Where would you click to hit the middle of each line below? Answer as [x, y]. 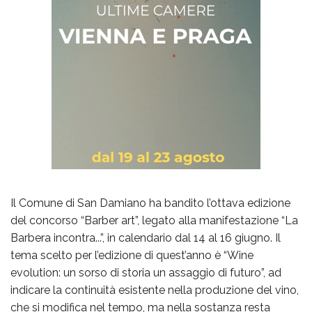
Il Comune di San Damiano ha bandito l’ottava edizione [150, 203]
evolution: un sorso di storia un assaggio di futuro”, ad [146, 273]
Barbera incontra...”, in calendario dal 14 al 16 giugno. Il [146, 238]
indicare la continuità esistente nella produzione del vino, [155, 290]
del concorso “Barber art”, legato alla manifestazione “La [154, 221]
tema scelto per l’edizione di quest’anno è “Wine [132, 256]
